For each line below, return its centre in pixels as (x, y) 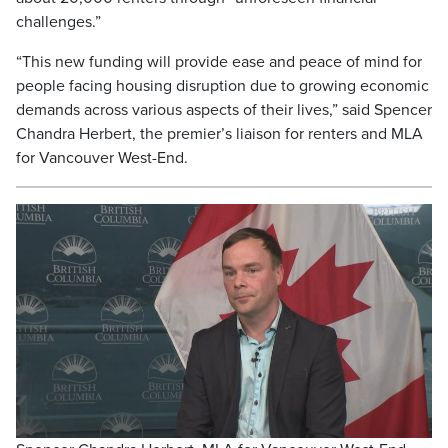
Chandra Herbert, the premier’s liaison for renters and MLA (219, 134)
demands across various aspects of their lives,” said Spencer (224, 110)
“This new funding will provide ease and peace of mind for (219, 62)
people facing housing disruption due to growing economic (222, 86)
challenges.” (58, 22)
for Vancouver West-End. (102, 158)
